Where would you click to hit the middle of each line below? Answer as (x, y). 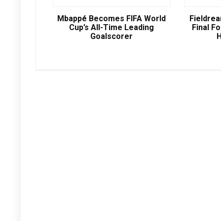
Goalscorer (111, 37)
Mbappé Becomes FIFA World (111, 19)
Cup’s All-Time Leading (111, 28)
